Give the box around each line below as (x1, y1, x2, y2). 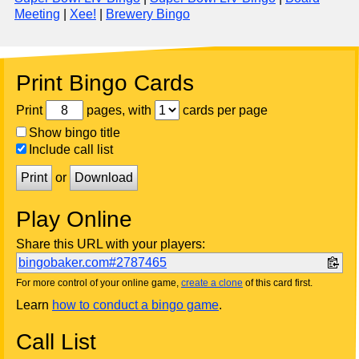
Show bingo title (29, 126, 120, 140)
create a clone (181, 277, 243, 289)
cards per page (179, 103, 268, 117)
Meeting (14, 7, 60, 22)
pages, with (83, 103, 155, 117)
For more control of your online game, (16, 277, 181, 289)
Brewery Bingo (106, 7, 190, 22)
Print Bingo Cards (16, 71, 194, 96)
